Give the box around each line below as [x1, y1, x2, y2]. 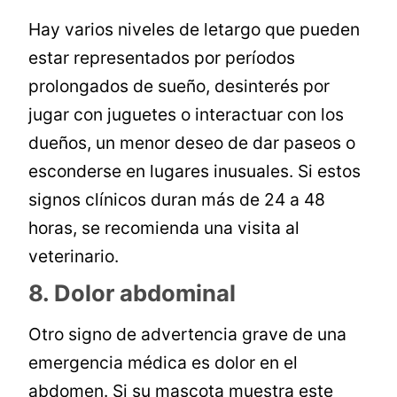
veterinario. [28, 245, 120, 268]
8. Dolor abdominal [28, 279, 237, 307]
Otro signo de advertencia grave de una [28, 323, 347, 346]
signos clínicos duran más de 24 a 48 [28, 189, 326, 211]
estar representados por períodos [28, 47, 296, 69]
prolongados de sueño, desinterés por [28, 75, 331, 97]
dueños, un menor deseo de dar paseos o [28, 132, 356, 154]
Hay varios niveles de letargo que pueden [28, 19, 361, 41]
